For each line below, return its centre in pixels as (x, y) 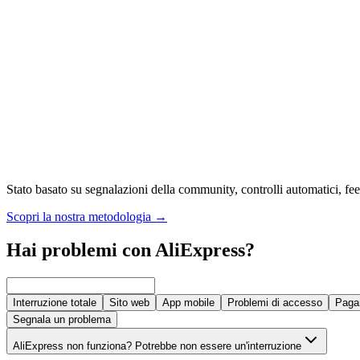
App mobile (188, 303)
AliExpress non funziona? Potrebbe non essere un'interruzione (157, 346)
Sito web (129, 303)
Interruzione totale (55, 303)
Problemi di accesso (275, 303)
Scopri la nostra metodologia (79, 216)
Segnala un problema (62, 320)
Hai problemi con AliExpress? (131, 250)
